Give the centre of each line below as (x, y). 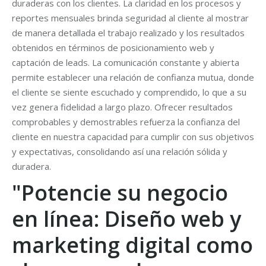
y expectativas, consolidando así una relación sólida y (120, 151)
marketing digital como (132, 245)
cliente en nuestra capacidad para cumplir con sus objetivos (133, 137)
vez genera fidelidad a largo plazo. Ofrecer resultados (122, 107)
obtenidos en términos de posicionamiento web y (113, 47)
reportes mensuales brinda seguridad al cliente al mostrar (130, 18)
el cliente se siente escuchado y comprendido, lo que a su (129, 92)
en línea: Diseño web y (126, 219)
